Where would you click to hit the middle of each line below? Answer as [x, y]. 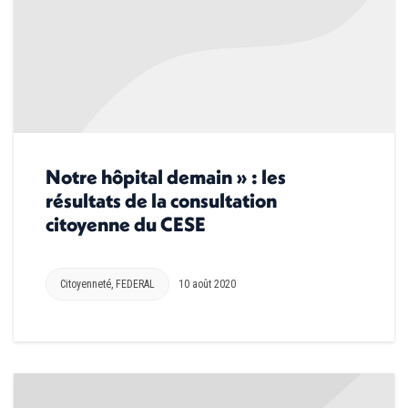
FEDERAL [135, 284]
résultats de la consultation [161, 200]
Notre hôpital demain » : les [166, 176]
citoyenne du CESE [126, 224]
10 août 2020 [207, 284]
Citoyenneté [86, 284]
